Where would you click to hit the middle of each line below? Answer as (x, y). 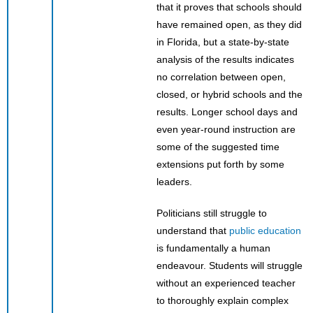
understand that (193, 230)
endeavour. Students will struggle (230, 265)
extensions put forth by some (220, 164)
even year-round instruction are (226, 129)
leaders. (174, 181)
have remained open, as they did (229, 24)
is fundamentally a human (213, 248)
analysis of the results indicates (225, 59)
